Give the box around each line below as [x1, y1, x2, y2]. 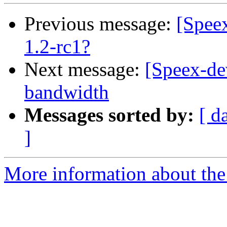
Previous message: [24, 13, 176, 35]
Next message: [24, 58, 145, 81]
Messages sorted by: [24, 104, 194, 126]
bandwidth [24, 81, 109, 103]
